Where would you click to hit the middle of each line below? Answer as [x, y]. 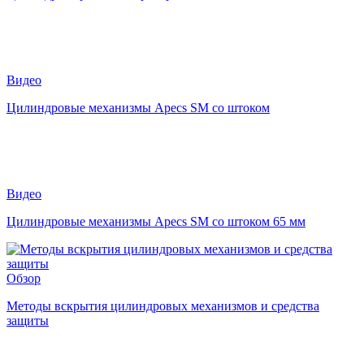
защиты [28, 320]
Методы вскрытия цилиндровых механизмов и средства [163, 305]
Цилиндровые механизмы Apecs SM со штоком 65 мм [156, 221]
